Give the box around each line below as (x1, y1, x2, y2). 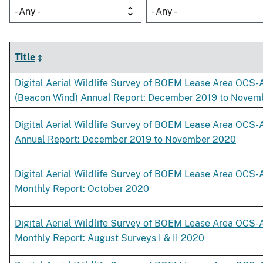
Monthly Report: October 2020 (15, 183, 149, 195)
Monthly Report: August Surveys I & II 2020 (15, 232, 204, 244)
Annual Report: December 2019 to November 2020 (15, 134, 236, 146)
